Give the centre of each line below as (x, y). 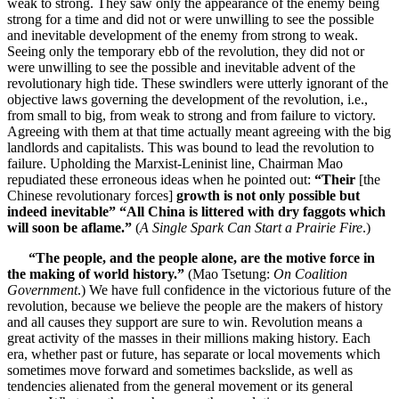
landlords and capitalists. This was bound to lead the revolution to (191, 148)
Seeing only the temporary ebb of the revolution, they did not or (186, 52)
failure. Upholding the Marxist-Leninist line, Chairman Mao (175, 164)
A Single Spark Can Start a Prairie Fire (251, 228)
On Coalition (310, 274)
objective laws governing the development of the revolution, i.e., (187, 100)
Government (42, 290)
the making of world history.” (96, 274)
